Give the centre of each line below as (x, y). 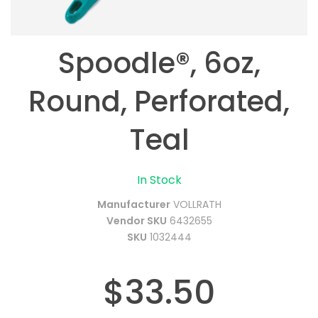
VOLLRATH (197, 204)
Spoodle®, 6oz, (159, 63)
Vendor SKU (136, 221)
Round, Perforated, (159, 102)
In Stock (159, 180)
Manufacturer (133, 204)
